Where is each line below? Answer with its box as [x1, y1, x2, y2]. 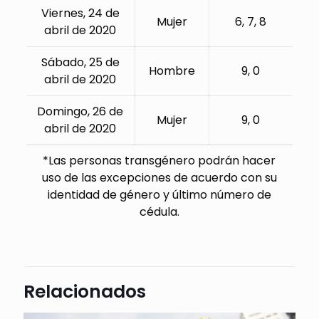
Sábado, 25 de [41, 54, 120, 71]
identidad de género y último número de [47, 187, 271, 204]
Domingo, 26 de [37, 103, 124, 120]
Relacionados [23, 279, 146, 305]
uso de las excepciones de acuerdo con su [41, 169, 277, 187]
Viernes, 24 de [41, 5, 120, 22]
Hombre [148, 63, 195, 80]
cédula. [139, 204, 179, 221]
